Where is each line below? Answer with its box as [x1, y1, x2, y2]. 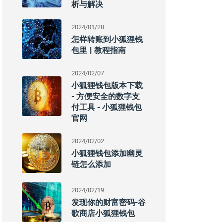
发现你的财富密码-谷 [71, 197, 146, 207]
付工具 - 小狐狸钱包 [71, 102, 142, 112]
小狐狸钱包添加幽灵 [71, 148, 143, 158]
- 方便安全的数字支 [71, 91, 140, 101]
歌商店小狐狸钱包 [71, 208, 135, 218]
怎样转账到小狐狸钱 [71, 34, 143, 44]
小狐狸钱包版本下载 [71, 80, 143, 90]
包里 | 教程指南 [71, 45, 126, 55]
